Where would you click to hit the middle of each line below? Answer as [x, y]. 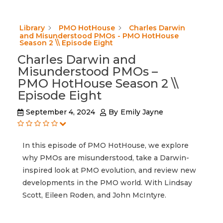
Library [32, 28]
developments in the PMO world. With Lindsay [107, 183]
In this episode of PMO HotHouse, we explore [106, 146]
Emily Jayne [142, 112]
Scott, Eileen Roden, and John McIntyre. [94, 195]
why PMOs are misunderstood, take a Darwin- [106, 158]
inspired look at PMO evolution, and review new [109, 170]
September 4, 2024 [60, 112]
